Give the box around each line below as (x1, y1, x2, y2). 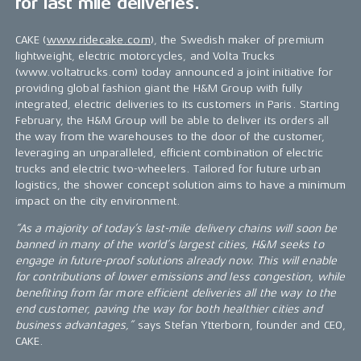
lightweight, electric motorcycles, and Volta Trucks (15, 50, 275, 63)
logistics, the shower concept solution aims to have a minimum (15, 179, 346, 192)
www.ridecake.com (46, 34, 151, 47)
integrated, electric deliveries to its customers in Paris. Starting (15, 98, 340, 111)
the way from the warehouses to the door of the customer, (15, 131, 326, 143)
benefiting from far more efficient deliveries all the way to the (15, 287, 337, 300)
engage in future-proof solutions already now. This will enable (15, 255, 338, 268)
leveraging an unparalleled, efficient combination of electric (15, 147, 324, 160)
